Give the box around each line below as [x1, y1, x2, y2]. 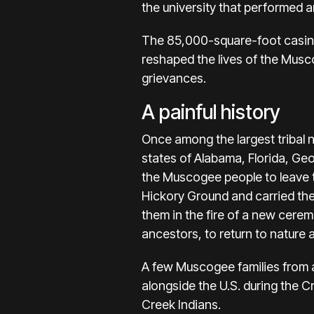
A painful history [142, 100, 280, 124]
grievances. [142, 71, 206, 86]
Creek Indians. [142, 297, 221, 312]
